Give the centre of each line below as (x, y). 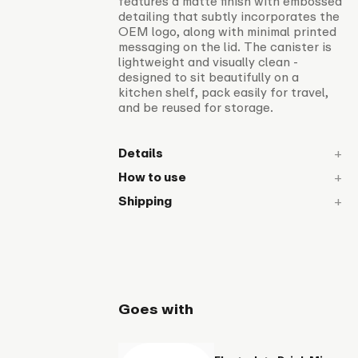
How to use (152, 176)
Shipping (145, 200)
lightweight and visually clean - (208, 61)
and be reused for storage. (196, 107)
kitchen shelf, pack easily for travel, (223, 91)
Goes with (156, 308)
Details (141, 152)
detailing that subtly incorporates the (229, 16)
